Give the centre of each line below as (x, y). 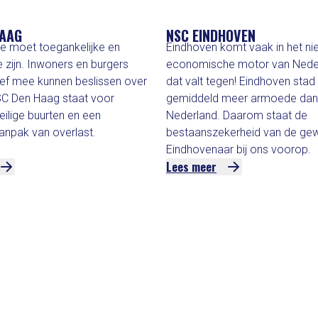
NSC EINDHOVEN (211, 35)
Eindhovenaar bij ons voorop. (238, 149)
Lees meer (191, 167)
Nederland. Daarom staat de (237, 115)
